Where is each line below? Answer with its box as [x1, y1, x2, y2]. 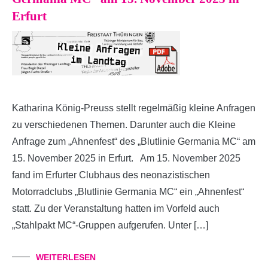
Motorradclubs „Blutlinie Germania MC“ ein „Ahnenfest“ [12, 186, 244, 197]
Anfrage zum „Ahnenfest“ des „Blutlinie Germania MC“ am [12, 136, 255, 147]
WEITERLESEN [36, 252, 96, 262]
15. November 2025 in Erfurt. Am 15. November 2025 [12, 153, 240, 163]
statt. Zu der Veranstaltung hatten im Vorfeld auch [12, 203, 220, 214]
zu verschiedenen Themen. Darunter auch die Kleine [12, 119, 236, 130]
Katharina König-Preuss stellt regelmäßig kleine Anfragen [12, 102, 255, 113]
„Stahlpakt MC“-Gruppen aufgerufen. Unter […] [12, 220, 208, 230]
